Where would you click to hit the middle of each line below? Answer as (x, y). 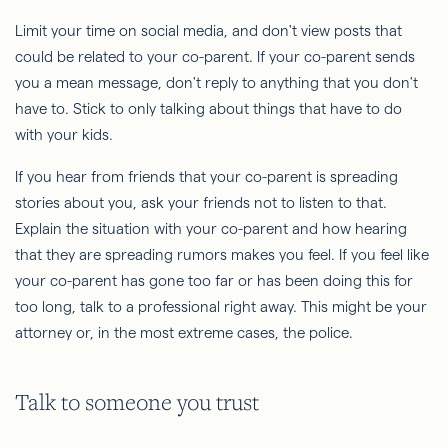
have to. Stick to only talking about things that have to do (208, 109)
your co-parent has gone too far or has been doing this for (214, 281)
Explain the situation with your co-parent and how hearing (211, 229)
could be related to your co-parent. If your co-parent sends (215, 57)
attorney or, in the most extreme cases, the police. (184, 333)
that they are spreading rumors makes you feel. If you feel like (222, 255)
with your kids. (64, 135)
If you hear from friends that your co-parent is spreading (206, 177)
